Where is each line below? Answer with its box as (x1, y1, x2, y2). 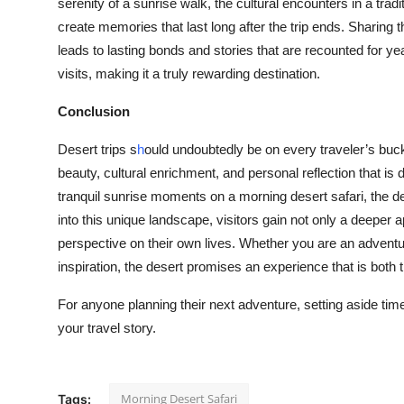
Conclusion (58, 104, 130, 119)
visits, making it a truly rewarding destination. (58, 66, 320, 81)
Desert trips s (58, 142, 137, 157)
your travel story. (58, 320, 156, 335)
